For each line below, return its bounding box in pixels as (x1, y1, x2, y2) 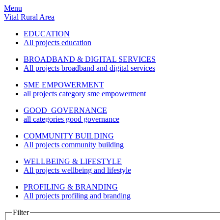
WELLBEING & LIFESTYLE (24, 157, 122, 165)
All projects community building (24, 140, 124, 149)
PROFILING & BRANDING (24, 183, 118, 191)
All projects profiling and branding (24, 192, 131, 200)
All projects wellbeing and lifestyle (24, 166, 131, 174)
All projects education (24, 38, 91, 47)
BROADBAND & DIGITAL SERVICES (24, 55, 156, 63)
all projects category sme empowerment (24, 89, 146, 98)
